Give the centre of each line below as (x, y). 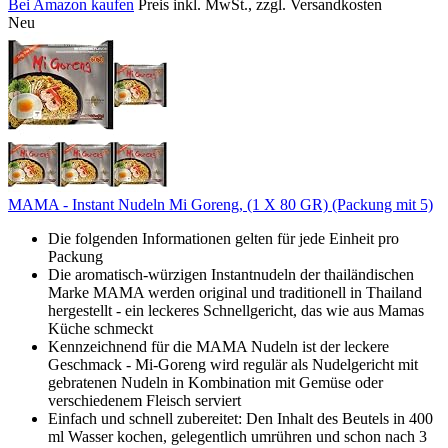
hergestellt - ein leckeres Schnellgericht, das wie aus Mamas (236, 310)
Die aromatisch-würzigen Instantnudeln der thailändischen (231, 274)
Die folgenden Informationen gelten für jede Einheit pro (223, 238)
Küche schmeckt (100, 328)
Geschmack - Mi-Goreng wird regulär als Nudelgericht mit (233, 364)
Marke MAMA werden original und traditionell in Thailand (235, 292)
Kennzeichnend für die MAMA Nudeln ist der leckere (218, 346)
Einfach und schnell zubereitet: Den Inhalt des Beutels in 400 (240, 418)
